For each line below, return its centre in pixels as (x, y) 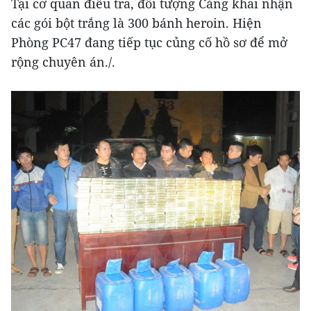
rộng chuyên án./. (63, 61)
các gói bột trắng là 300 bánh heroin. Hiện (136, 23)
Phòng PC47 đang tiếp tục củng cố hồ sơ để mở (149, 42)
